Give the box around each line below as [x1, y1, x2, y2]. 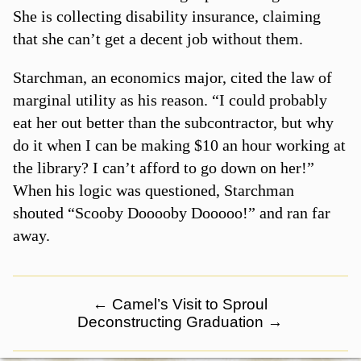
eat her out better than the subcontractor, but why [12, 113, 334, 131]
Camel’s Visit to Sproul [108, 295, 268, 313]
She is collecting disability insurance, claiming [12, 6, 321, 25]
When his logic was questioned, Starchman [12, 180, 294, 199]
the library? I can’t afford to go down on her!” [12, 158, 314, 176]
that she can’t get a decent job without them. [12, 29, 303, 48]
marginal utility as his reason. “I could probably [12, 90, 327, 109]
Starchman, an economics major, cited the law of [12, 68, 332, 86]
